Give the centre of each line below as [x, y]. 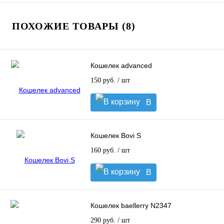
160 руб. [104, 150]
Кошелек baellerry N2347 [131, 206]
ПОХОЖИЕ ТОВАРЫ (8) [74, 26]
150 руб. [104, 80]
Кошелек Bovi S [116, 136]
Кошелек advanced [121, 66]
